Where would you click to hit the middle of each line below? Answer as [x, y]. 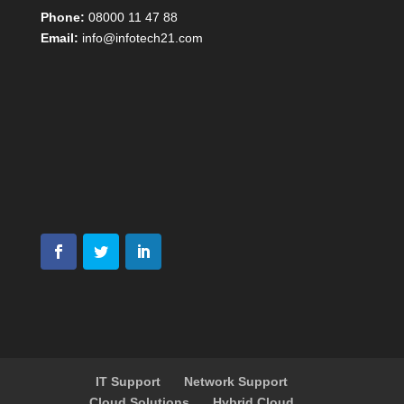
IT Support [129, 382]
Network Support [236, 382]
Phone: [62, 17]
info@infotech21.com [142, 37]
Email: [59, 37]
